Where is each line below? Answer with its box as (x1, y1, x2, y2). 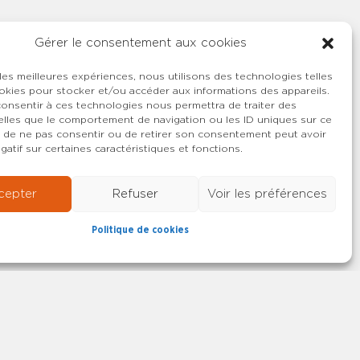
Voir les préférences (207, 187, 327, 200)
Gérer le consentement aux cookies (34, 37, 247, 49)
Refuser (112, 187, 158, 200)
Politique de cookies (92, 225, 190, 235)
